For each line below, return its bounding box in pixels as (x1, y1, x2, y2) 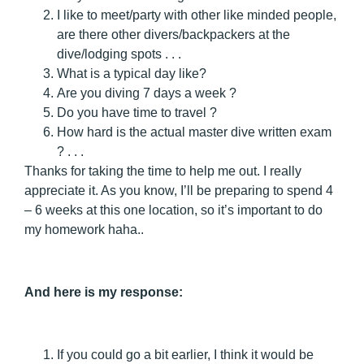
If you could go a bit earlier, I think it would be (57, 347, 314, 362)
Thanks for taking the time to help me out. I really (24, 164, 301, 179)
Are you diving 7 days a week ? (57, 86, 236, 101)
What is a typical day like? (57, 67, 206, 81)
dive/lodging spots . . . (57, 47, 181, 62)
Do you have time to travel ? (57, 106, 217, 120)
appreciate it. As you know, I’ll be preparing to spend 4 (24, 184, 333, 198)
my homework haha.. (24, 223, 144, 237)
